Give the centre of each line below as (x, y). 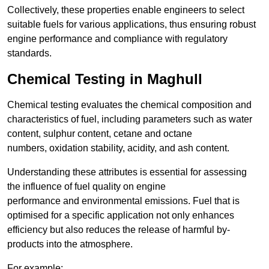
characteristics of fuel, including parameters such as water (130, 119)
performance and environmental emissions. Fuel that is (123, 201)
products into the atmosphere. (70, 244)
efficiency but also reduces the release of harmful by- (119, 230)
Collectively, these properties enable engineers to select (126, 10)
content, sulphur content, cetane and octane (100, 134)
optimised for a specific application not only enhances (121, 216)
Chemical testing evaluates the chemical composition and (129, 105)
